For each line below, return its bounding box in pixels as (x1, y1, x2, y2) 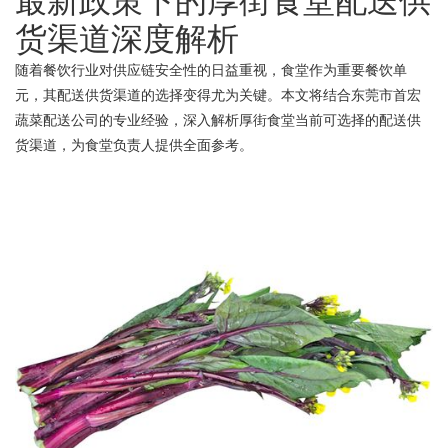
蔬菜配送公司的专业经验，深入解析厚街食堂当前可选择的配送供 (15, 112, 421, 128)
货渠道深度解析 (15, 21, 239, 57)
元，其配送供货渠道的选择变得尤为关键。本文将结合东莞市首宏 (15, 87, 421, 103)
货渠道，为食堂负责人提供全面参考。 (15, 137, 253, 153)
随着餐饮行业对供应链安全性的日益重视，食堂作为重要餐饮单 (15, 62, 407, 78)
